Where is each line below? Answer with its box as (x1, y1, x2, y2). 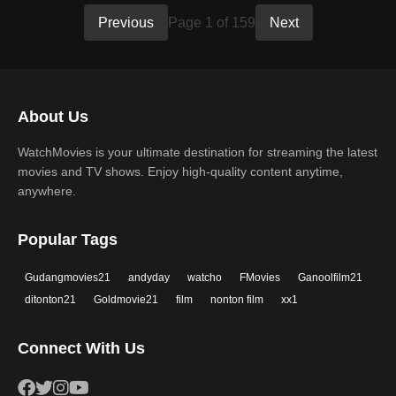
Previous (97, 15, 154, 30)
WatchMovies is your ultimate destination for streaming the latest (18, 145, 377, 159)
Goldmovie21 (94, 293, 158, 306)
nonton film (210, 293, 263, 306)
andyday (128, 271, 170, 284)
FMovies (240, 271, 280, 284)
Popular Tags (18, 231, 118, 248)
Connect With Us (18, 339, 145, 357)
